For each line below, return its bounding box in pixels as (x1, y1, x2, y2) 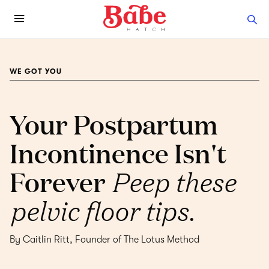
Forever (10, 163, 111, 199)
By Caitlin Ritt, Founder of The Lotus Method (10, 234, 199, 245)
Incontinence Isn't (10, 134, 226, 171)
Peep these (111, 163, 235, 199)
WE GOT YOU (10, 67, 62, 76)
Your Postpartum (10, 106, 218, 142)
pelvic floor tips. (10, 192, 195, 228)
